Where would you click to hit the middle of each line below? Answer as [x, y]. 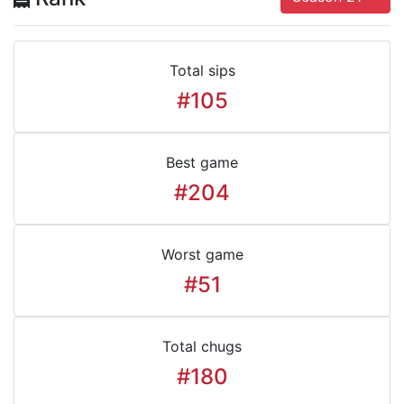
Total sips [202, 70]
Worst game [202, 254]
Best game [202, 162]
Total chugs [202, 346]
